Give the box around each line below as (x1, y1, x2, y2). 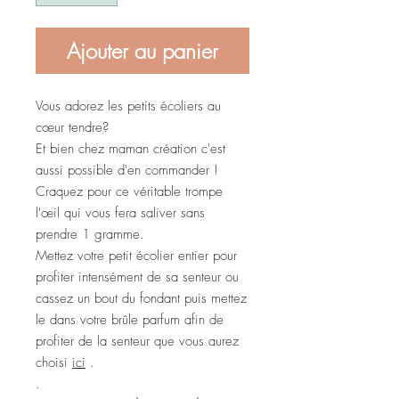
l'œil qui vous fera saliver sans (36, 203, 205, 222)
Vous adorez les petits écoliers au (36, 96, 221, 115)
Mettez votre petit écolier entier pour (36, 246, 237, 265)
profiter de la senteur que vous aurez (36, 331, 239, 350)
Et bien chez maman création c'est (36, 139, 225, 158)
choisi (36, 353, 72, 371)
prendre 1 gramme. (36, 224, 144, 243)
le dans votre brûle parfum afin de (36, 310, 224, 329)
